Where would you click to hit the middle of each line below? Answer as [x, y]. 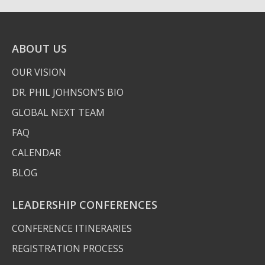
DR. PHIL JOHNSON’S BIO [68, 92]
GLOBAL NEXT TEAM [58, 112]
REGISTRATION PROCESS [68, 248]
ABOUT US [39, 49]
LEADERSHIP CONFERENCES [85, 205]
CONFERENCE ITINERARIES [72, 228]
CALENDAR [36, 153]
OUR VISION [39, 72]
